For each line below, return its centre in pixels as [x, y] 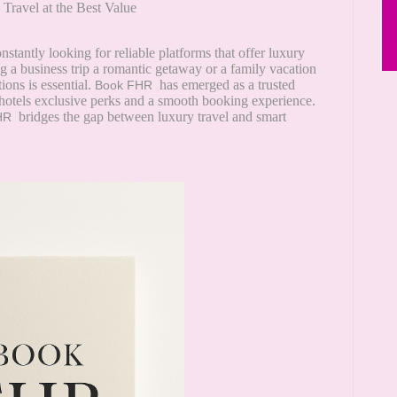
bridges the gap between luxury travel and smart [151, 117]
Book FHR [125, 86]
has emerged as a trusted [226, 85]
